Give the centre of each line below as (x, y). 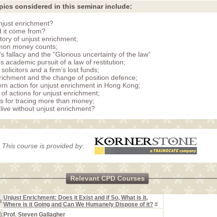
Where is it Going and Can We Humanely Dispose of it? (78, 204)
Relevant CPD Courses (107, 178)
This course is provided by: (44, 146)
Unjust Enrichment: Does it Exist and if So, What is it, (76, 198)
